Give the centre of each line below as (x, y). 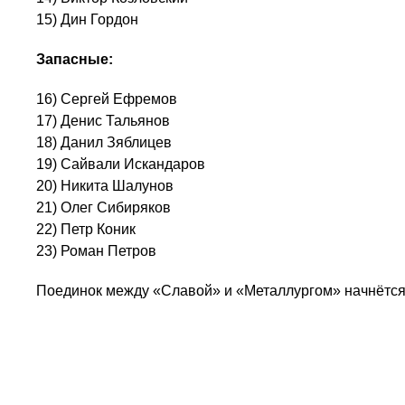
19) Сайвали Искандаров (121, 164)
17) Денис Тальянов (103, 121)
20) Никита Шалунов (105, 186)
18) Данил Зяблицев (104, 142)
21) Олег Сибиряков (104, 207)
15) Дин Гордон (87, 19)
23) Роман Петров (96, 251)
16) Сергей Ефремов (107, 99)
